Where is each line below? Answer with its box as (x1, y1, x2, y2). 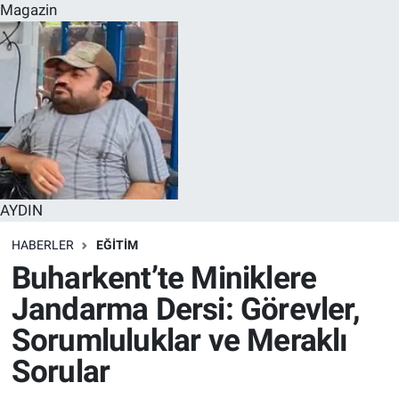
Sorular (11, 353, 110, 390)
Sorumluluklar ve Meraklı (11, 322, 348, 359)
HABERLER (11, 238, 74, 253)
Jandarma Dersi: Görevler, (11, 290, 360, 328)
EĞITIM (95, 238, 138, 253)
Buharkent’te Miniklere (11, 259, 317, 297)
